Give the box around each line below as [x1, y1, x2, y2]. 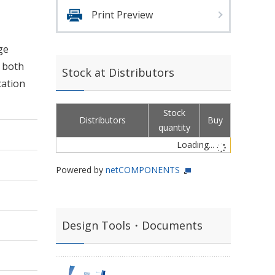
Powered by [56, 164, 106, 176]
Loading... [177, 139, 217, 150]
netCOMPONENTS [106, 164, 180, 176]
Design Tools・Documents [62, 218, 203, 233]
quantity [158, 122, 190, 133]
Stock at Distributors [62, 65, 174, 80]
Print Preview [91, 8, 153, 21]
